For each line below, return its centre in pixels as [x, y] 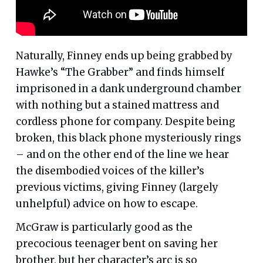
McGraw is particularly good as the [104, 227]
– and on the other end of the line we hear [122, 154]
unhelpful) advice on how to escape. [107, 203]
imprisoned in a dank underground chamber [128, 88]
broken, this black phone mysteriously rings [128, 138]
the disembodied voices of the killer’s [110, 171]
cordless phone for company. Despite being [125, 121]
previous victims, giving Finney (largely [117, 187]
